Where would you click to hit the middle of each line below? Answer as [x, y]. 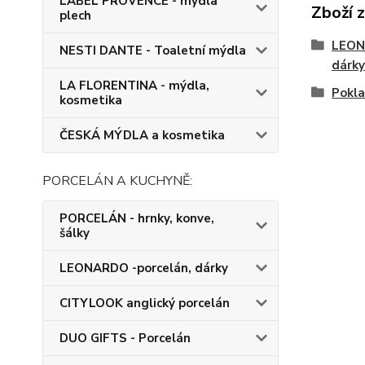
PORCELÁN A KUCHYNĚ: [117, 181]
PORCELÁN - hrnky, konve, [137, 218]
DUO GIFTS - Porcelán [125, 338]
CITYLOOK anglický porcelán [145, 303]
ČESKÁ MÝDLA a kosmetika [142, 135]
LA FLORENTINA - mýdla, [134, 86]
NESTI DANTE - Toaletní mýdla [153, 51]
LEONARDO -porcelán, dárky [144, 268]
